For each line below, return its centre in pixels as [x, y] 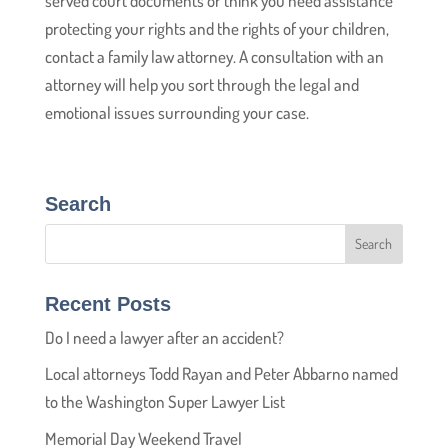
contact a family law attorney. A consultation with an [214, 56]
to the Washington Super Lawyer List [164, 402]
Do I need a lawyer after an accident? [164, 337]
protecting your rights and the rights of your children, [216, 28]
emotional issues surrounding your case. [176, 112]
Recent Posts [107, 303]
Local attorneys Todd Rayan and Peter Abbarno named [221, 374]
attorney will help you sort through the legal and [201, 84]
